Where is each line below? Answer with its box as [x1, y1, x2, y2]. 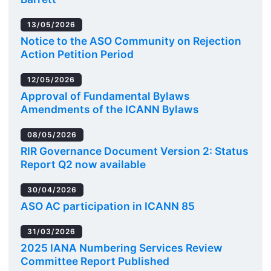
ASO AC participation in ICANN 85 [21, 200, 195, 212]
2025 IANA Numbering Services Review [21, 241, 223, 254]
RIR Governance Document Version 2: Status [21, 145, 249, 157]
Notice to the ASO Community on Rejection [21, 34, 241, 47]
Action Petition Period [21, 48, 134, 60]
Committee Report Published [21, 255, 169, 267]
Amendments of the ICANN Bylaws [21, 103, 199, 116]
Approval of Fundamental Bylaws [21, 90, 190, 102]
